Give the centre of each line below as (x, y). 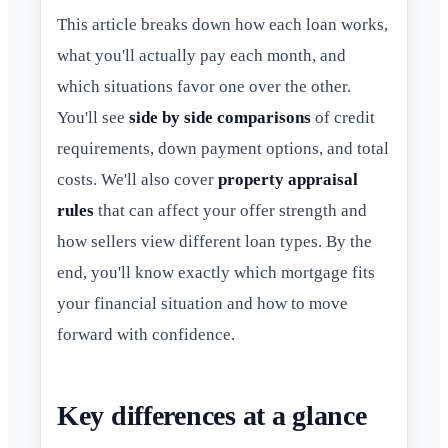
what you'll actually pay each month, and (201, 55)
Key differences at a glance (212, 415)
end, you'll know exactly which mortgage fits (216, 272)
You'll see (93, 117)
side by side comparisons (220, 117)
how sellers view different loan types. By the (214, 241)
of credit (343, 117)
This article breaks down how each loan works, (222, 24)
